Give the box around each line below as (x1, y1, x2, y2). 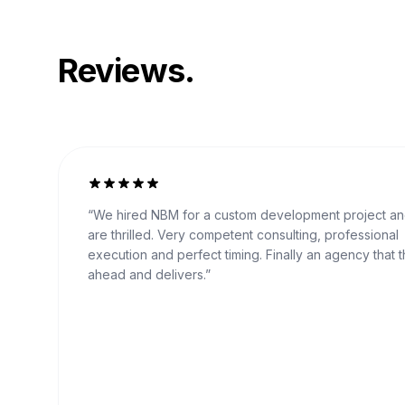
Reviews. (58, 51, 194, 90)
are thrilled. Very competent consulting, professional (88, 227, 399, 242)
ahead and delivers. (88, 267, 205, 282)
